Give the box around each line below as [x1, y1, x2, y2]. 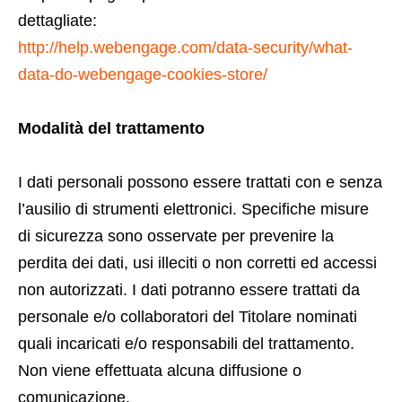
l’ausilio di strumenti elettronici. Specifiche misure [18, 200, 369, 218]
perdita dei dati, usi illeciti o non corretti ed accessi [18, 254, 377, 272]
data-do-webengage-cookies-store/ [18, 66, 267, 83]
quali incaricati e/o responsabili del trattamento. [18, 335, 354, 353]
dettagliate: [18, 12, 97, 30]
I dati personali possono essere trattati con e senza [18, 173, 382, 191]
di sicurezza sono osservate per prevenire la [18, 227, 334, 245]
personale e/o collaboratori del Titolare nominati [18, 308, 357, 326]
